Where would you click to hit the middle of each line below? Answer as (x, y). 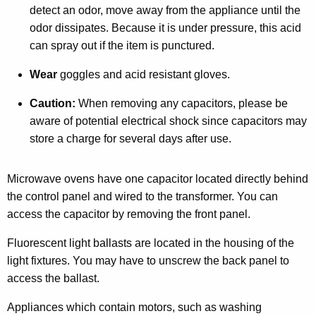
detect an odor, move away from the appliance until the (165, 10)
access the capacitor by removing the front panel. (129, 214)
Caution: (54, 103)
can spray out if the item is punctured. (122, 45)
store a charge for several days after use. (130, 138)
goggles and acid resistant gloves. (145, 74)
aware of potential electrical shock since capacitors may (168, 121)
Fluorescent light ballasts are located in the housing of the (151, 243)
